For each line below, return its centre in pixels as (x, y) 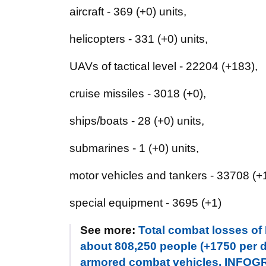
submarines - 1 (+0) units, (134, 148)
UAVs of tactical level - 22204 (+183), (164, 66)
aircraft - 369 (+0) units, (128, 12)
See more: (109, 230)
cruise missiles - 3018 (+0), (138, 94)
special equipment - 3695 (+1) (145, 203)
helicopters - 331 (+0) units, (139, 39)
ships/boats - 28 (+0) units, (137, 121)
